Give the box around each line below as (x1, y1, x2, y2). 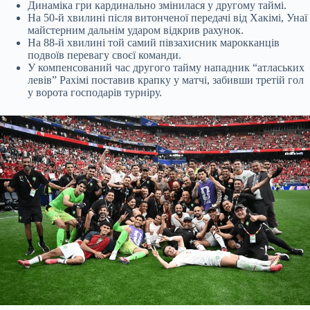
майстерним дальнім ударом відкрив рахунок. (28, 24, 244, 36)
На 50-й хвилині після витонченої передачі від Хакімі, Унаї (28, 11, 307, 24)
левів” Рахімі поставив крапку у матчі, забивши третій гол (28, 73, 304, 86)
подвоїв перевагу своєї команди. (28, 48, 181, 61)
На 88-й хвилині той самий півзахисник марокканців (28, 36, 280, 48)
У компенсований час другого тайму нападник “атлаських (28, 61, 304, 73)
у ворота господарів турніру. (28, 86, 162, 98)
